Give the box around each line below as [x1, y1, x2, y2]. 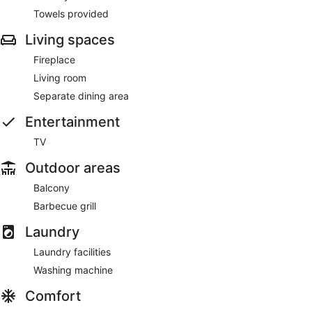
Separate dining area [33, 89, 129, 102]
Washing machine [33, 263, 113, 276]
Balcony [33, 181, 70, 194]
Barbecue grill [33, 199, 96, 212]
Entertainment [25, 113, 120, 130]
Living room [33, 71, 86, 84]
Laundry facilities [33, 245, 111, 258]
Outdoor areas [25, 159, 120, 176]
